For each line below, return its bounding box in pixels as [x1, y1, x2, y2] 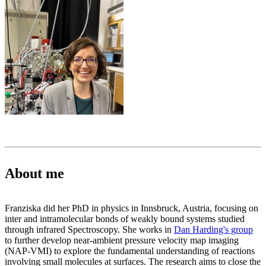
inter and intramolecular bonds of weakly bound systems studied [5, 214, 245, 224]
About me [5, 166, 64, 182]
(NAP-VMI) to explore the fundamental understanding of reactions [5, 246, 255, 256]
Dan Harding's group [174, 224, 253, 235]
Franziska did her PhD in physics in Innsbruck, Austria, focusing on [5, 203, 258, 214]
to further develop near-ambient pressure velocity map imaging [5, 235, 239, 246]
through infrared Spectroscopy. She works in [5, 224, 174, 235]
